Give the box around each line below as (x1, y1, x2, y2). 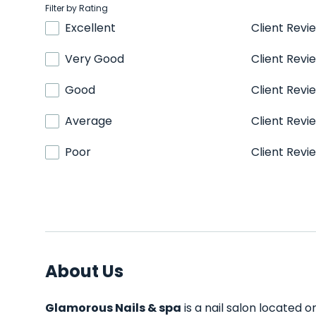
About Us (45, 260, 123, 283)
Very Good (65, 51, 124, 67)
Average (65, 113, 112, 129)
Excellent (65, 20, 116, 36)
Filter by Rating (45, 2, 108, 14)
